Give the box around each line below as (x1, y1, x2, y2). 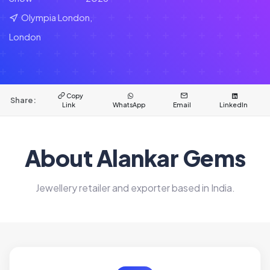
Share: (10, 95, 36, 105)
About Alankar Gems (24, 143, 246, 172)
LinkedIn (219, 101, 248, 109)
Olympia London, (19, 11, 92, 23)
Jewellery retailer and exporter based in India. (35, 181, 235, 195)
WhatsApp (112, 101, 145, 109)
